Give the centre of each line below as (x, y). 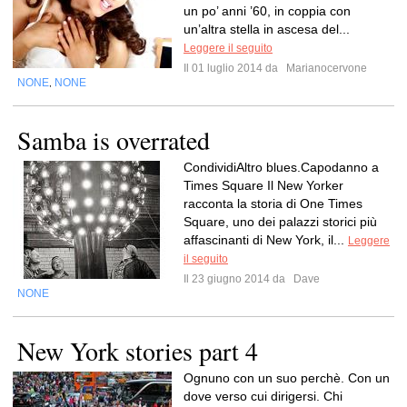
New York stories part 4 (138, 351)
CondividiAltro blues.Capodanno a (281, 167)
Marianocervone (325, 68)
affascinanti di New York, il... (266, 240)
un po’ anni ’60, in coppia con (267, 11)
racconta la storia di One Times (273, 203)
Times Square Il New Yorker (263, 185)
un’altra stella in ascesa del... (267, 29)
